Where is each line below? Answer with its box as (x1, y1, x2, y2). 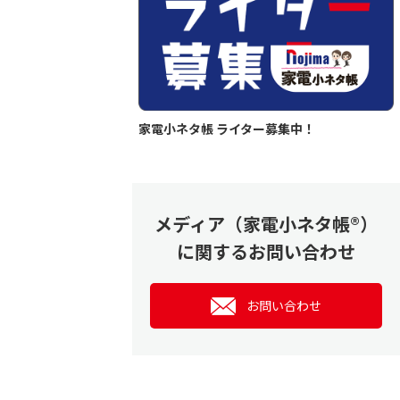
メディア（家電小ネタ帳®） (154, 211, 378, 237)
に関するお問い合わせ (177, 238, 355, 265)
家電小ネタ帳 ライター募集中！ (138, 120, 315, 138)
